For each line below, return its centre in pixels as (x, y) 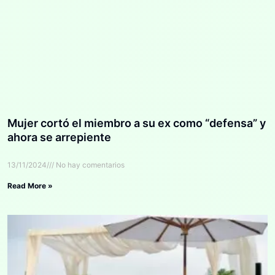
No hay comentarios (89, 165)
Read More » (30, 185)
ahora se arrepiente (59, 137)
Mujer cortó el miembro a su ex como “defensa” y (137, 123)
